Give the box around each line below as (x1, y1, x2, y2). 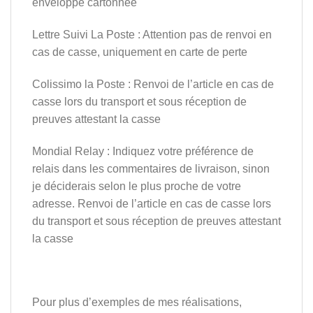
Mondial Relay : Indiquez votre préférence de (32, 145, 254, 157)
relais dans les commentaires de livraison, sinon (32, 162, 270, 175)
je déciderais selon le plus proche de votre (32, 180, 241, 192)
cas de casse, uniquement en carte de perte (32, 46, 247, 59)
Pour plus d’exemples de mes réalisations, (32, 296, 242, 309)
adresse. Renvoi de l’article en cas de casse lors (32, 197, 271, 210)
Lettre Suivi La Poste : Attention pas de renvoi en (32, 29, 272, 41)
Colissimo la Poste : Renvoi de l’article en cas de (32, 78, 274, 91)
